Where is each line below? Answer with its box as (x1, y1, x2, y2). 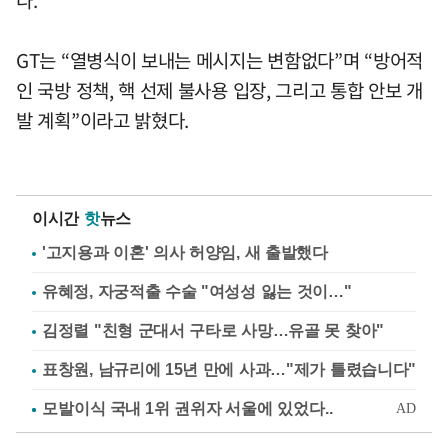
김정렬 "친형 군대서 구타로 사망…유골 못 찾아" (42, 321, 384, 339)
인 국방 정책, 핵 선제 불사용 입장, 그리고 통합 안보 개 (16, 75, 424, 104)
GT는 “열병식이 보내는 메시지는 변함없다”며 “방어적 (16, 45, 424, 74)
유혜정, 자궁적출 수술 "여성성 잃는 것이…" (42, 282, 352, 300)
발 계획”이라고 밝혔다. (16, 105, 190, 134)
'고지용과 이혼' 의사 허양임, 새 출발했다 (42, 243, 328, 261)
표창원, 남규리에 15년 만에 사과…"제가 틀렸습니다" (42, 360, 416, 378)
